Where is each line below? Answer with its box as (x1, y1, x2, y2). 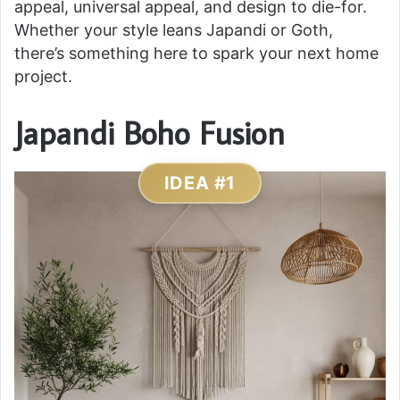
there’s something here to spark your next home (14, 44, 379, 62)
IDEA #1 (163, 172, 237, 194)
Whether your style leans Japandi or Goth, (14, 21, 333, 39)
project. (14, 67, 72, 86)
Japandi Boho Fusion (14, 112, 285, 154)
